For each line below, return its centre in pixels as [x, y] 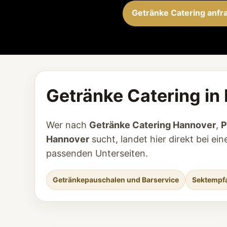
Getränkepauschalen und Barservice [116, 180]
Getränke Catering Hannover [153, 125]
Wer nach [68, 125]
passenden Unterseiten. [97, 153]
